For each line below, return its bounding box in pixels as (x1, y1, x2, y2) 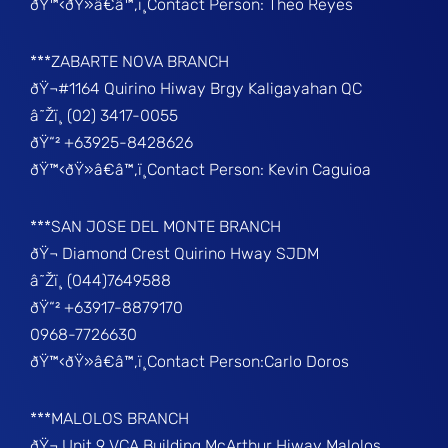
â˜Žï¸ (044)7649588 (30, 271, 172, 290)
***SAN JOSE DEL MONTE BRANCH (30, 217, 282, 236)
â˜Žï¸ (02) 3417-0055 (30, 106, 179, 125)
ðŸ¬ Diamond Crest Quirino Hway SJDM (30, 244, 320, 263)
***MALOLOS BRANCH (30, 409, 190, 428)
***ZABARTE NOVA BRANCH (30, 52, 230, 71)
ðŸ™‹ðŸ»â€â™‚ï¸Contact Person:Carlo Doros (30, 352, 350, 371)
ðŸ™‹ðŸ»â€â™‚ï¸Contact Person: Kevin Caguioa (30, 160, 372, 179)
